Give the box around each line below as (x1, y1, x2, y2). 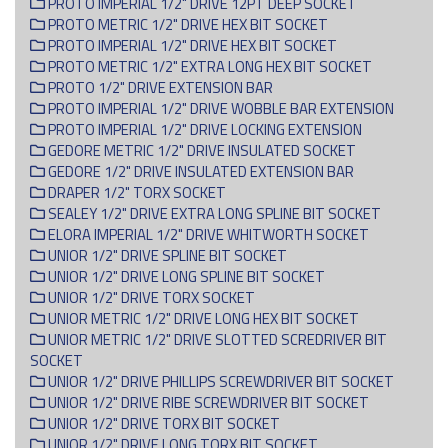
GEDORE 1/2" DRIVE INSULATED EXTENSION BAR (45, 159, 354, 183)
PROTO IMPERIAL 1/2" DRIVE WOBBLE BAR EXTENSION (45, 96, 394, 120)
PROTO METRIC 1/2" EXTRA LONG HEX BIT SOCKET (45, 54, 372, 78)
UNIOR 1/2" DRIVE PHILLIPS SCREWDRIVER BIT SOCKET (45, 369, 394, 393)
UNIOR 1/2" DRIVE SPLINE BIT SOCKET (45, 243, 287, 267)
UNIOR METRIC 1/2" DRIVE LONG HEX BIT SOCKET (45, 306, 359, 330)
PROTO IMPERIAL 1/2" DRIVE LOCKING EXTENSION (45, 117, 362, 141)
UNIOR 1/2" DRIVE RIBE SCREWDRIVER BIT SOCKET (45, 390, 369, 414)
